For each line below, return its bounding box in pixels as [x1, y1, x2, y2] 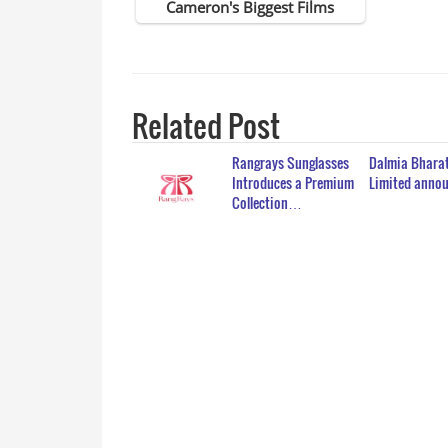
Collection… [232, 191, 302, 213]
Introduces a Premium [232, 171, 354, 193]
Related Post [132, 102, 280, 148]
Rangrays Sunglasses [232, 151, 349, 173]
